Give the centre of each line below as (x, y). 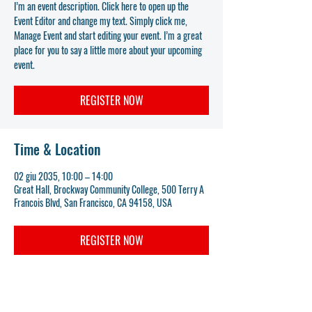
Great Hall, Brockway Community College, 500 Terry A (109, 189)
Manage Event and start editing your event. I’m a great (108, 35)
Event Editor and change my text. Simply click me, (101, 21)
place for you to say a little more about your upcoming (108, 50)
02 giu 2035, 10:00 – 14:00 (63, 176)
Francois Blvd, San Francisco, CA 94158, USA (93, 202)
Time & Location (57, 149)
